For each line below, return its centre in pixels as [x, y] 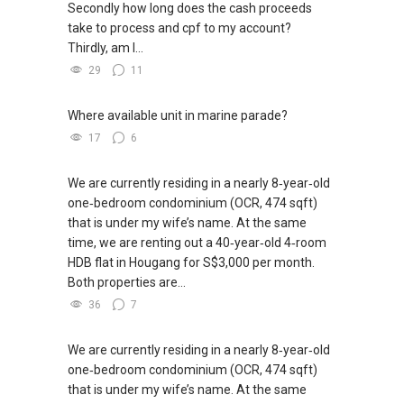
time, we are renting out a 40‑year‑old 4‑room [197, 242]
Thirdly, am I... [106, 47]
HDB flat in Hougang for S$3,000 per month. [191, 262]
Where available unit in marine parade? [178, 115]
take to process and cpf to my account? [179, 28]
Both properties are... [127, 282]
